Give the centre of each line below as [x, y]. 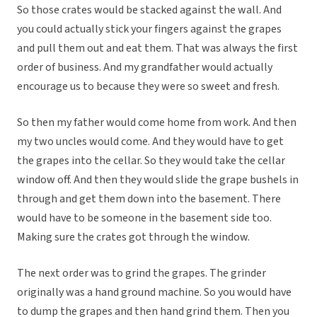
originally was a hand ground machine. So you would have [154, 293]
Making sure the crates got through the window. [133, 237]
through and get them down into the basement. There [149, 199]
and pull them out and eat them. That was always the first [157, 48]
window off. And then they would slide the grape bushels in [158, 180]
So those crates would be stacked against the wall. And [149, 10]
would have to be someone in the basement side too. [144, 218]
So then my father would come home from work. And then [157, 123]
